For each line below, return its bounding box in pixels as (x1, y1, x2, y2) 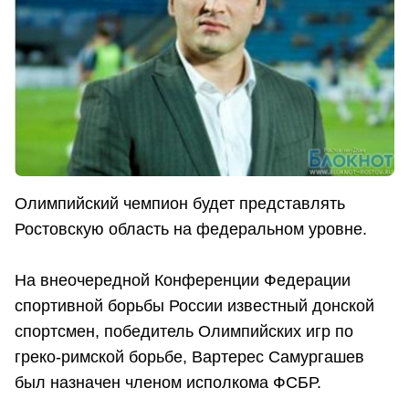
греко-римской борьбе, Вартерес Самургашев (15, 348, 364, 367)
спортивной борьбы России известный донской (15, 297, 374, 316)
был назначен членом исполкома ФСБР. (15, 373, 321, 393)
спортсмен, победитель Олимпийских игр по (15, 322, 353, 341)
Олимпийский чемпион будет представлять (15, 194, 345, 214)
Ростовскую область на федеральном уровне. (15, 220, 367, 239)
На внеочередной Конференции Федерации (15, 271, 351, 290)
